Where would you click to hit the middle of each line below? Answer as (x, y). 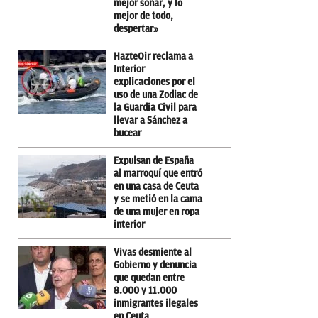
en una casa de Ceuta (156, 187)
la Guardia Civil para (155, 108)
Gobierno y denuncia (155, 265)
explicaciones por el (154, 82)
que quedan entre (149, 278)
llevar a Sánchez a (150, 121)
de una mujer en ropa (157, 212)
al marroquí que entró (158, 174)
